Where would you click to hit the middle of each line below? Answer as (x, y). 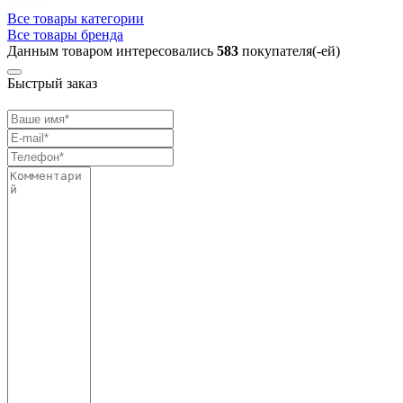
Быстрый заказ (52, 83)
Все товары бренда (65, 34)
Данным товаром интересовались (112, 50)
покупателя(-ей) (289, 50)
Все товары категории (76, 18)
